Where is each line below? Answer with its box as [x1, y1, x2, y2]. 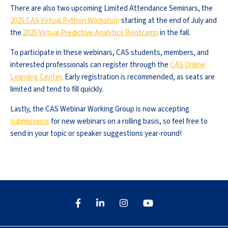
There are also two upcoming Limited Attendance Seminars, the [10, 3, 213, 14]
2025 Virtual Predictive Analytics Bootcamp [23, 27, 158, 38]
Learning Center [10, 72, 62, 82]
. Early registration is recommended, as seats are [62, 72, 215, 82]
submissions [10, 116, 49, 127]
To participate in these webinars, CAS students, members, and [10, 47, 209, 58]
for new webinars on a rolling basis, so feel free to [49, 116, 208, 127]
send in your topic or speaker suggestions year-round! [10, 128, 182, 139]
